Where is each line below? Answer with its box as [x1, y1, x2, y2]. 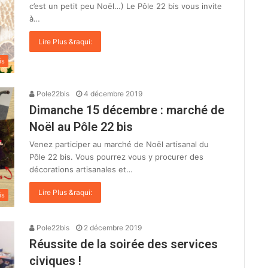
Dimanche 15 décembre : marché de [29, 102, 224, 117]
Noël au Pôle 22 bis [29, 119, 133, 134]
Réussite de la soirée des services [29, 236, 218, 251]
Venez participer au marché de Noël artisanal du [29, 139, 209, 149]
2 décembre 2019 [84, 223, 142, 232]
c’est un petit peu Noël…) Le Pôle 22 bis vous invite [29, 1, 222, 11]
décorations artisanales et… [29, 164, 133, 174]
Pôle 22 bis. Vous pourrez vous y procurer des [29, 151, 203, 162]
